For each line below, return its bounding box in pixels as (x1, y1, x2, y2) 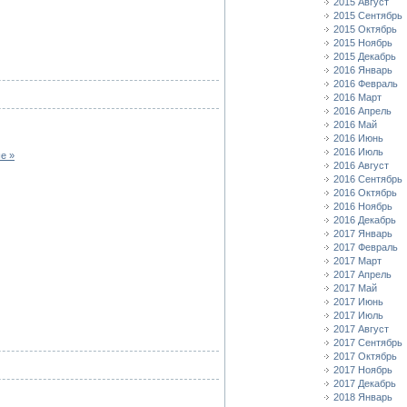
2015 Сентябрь (333, 10, 402, 21)
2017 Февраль (333, 242, 398, 253)
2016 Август (333, 160, 389, 171)
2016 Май (333, 119, 377, 130)
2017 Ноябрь (333, 364, 392, 375)
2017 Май (333, 283, 377, 293)
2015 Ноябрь (333, 37, 392, 48)
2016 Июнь (333, 133, 383, 144)
